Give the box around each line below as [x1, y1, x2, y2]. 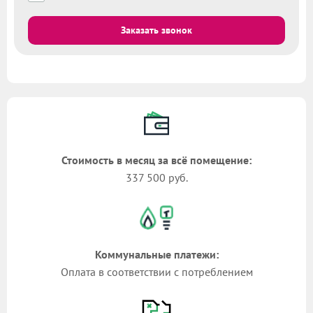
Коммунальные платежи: [94, 247, 219, 262]
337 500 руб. [125, 170, 188, 185]
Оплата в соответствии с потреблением [60, 265, 253, 279]
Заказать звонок [121, 24, 192, 37]
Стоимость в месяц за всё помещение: [61, 153, 252, 168]
